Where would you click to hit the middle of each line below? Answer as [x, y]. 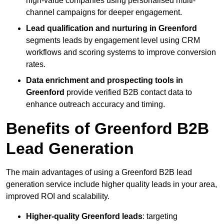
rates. [36, 64]
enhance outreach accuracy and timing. [95, 104]
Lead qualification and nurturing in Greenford [111, 28]
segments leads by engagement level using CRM [113, 40]
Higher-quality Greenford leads [84, 216]
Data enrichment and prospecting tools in [104, 80]
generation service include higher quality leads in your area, [111, 184]
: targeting [160, 216]
